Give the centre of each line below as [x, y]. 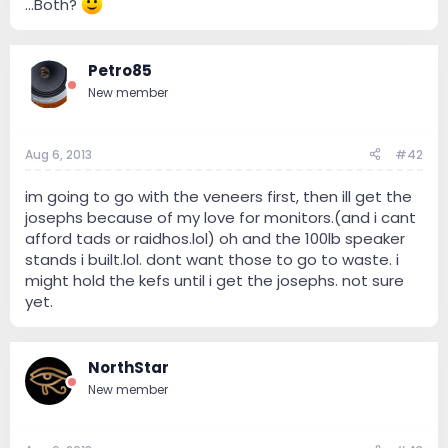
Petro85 [120, 71]
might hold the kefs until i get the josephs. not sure [214, 280]
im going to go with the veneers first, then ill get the [218, 196]
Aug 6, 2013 [58, 154]
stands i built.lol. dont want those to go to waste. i [212, 259]
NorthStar [128, 367]
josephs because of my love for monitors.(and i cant [220, 217]
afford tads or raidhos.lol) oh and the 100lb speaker [215, 238]
